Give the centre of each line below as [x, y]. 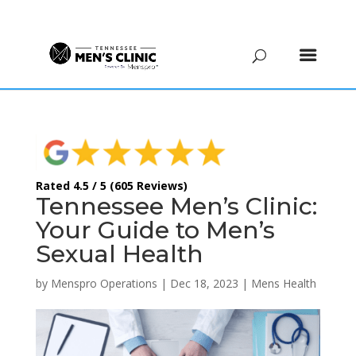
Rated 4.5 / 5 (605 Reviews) [111, 185]
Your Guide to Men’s [155, 230]
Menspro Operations [104, 283]
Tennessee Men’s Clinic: [176, 206]
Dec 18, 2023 [204, 283]
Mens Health [283, 283]
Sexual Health [119, 253]
